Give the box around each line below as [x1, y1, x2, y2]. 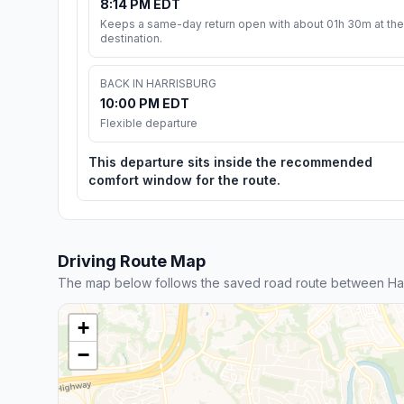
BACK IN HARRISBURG [100, 76, 216, 90]
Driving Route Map [58, 251, 206, 271]
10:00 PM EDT [100, 95, 189, 111]
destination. [100, 31, 162, 45]
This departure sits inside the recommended [88, 153, 372, 170]
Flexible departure [100, 115, 197, 130]
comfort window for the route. [88, 171, 280, 188]
